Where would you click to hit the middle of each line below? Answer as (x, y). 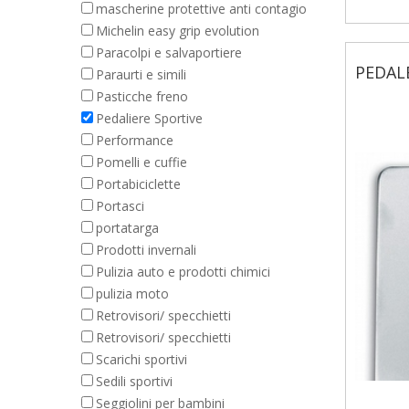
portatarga (127, 228)
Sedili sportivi (134, 381)
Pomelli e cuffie (142, 162)
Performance (135, 140)
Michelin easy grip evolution (178, 31)
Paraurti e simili (141, 74)
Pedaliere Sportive (149, 118)
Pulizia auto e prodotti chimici (183, 272)
